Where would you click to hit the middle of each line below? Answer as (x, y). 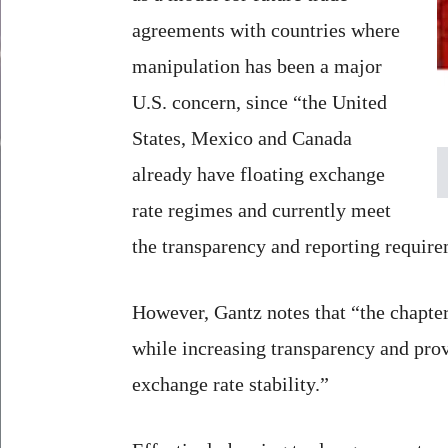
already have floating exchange (258, 173)
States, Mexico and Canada (242, 137)
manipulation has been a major (257, 65)
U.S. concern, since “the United (259, 101)
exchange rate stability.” (230, 383)
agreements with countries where (266, 29)
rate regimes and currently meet (261, 209)
